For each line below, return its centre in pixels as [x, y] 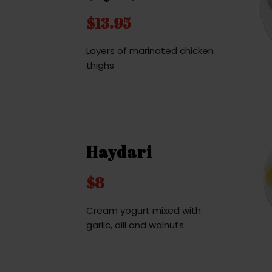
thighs [100, 65]
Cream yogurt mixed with [144, 211]
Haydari [119, 152]
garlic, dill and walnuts [135, 225]
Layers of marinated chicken [150, 50]
